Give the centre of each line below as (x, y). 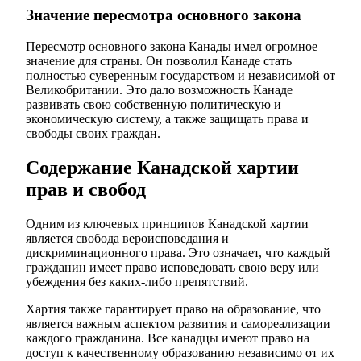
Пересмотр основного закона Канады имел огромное (172, 46)
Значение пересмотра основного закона (164, 15)
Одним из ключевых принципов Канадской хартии (167, 223)
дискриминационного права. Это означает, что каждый (178, 252)
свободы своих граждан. (93, 133)
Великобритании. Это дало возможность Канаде (159, 89)
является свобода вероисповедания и (127, 238)
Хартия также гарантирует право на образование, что (173, 309)
